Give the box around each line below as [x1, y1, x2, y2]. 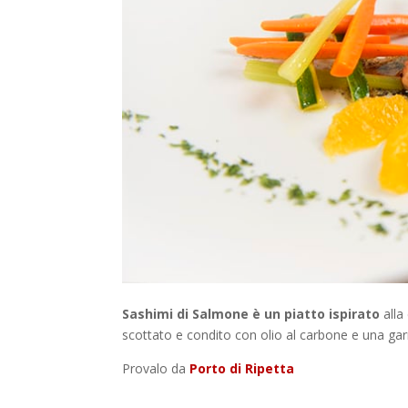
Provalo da [122, 360, 190, 378]
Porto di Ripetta [189, 360, 295, 378]
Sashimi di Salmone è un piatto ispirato [122, 305, 381, 323]
